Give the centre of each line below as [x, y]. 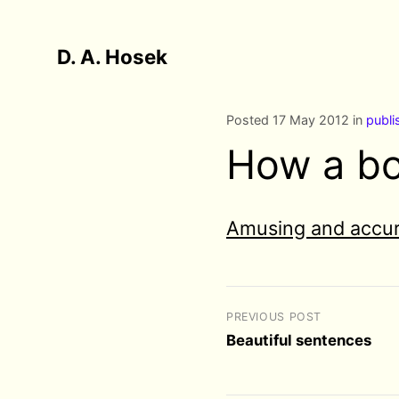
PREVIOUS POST [274, 317]
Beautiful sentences [299, 340]
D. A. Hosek [112, 57]
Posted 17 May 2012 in [296, 120]
